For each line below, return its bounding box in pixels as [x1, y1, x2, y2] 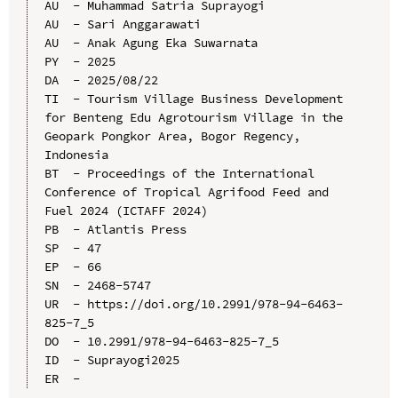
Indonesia [44, 146, 108, 163]
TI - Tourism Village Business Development [44, 90, 343, 107]
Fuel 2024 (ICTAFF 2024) [44, 202, 208, 219]
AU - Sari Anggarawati [44, 15, 201, 32]
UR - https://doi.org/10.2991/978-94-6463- [44, 295, 343, 312]
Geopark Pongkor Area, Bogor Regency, [44, 127, 300, 144]
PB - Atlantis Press [44, 220, 187, 237]
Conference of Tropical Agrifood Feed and [44, 183, 329, 200]
